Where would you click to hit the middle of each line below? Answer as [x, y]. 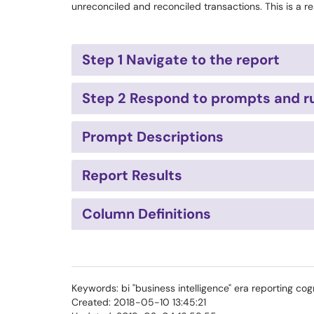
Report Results [132, 175]
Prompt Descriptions [153, 137]
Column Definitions [146, 214]
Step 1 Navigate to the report [181, 60]
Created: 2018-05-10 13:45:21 [139, 302]
